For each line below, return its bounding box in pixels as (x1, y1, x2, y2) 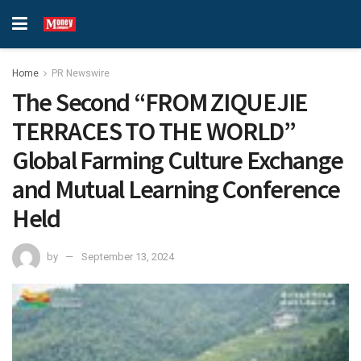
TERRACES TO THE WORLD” (12, 115, 296, 147)
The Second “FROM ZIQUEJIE (12, 86, 308, 118)
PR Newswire (52, 68, 110, 79)
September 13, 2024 (81, 250, 174, 263)
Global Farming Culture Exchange (12, 144, 343, 176)
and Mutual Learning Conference (12, 173, 340, 205)
